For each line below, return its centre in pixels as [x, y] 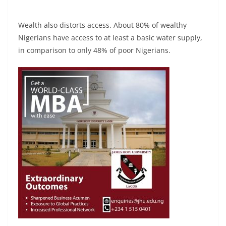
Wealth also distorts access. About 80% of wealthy [102, 25]
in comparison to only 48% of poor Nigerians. [94, 50]
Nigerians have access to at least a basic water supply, [110, 38]
